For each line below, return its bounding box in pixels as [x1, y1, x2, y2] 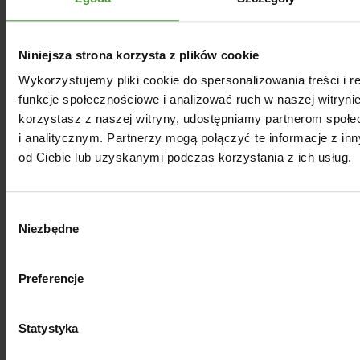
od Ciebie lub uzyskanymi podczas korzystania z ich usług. [18, 150, 352, 165]
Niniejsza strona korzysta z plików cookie [18, 47, 260, 62]
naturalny [63, 247, 133, 269]
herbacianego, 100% [63, 225, 212, 247]
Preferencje [18, 272, 84, 286]
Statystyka [18, 321, 78, 336]
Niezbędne [18, 222, 79, 236]
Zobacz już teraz [95, 293, 213, 316]
